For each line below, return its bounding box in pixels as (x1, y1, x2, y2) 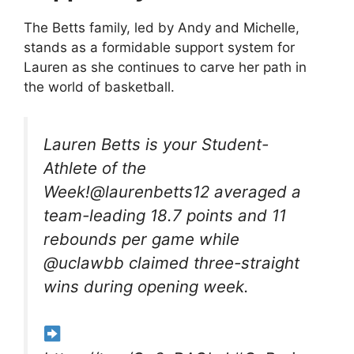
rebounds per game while (43, 229, 239, 250)
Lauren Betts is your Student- (43, 134, 269, 155)
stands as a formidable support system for (24, 39, 295, 55)
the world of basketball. (24, 78, 175, 95)
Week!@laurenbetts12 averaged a (43, 182, 301, 202)
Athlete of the (43, 158, 146, 179)
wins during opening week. (43, 277, 249, 297)
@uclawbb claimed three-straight (43, 253, 299, 273)
